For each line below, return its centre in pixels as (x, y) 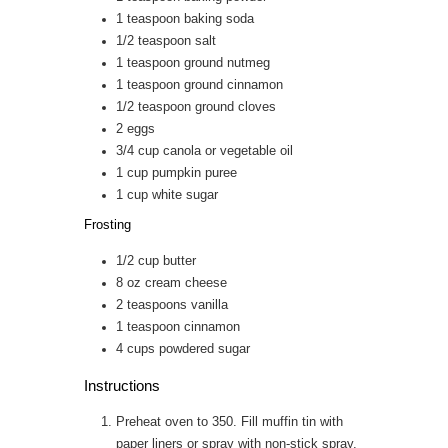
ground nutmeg (227, 62)
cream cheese (186, 282)
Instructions (122, 385)
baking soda (219, 18)
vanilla (209, 304)
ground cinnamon (233, 84)
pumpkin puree (194, 172)
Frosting (107, 224)
